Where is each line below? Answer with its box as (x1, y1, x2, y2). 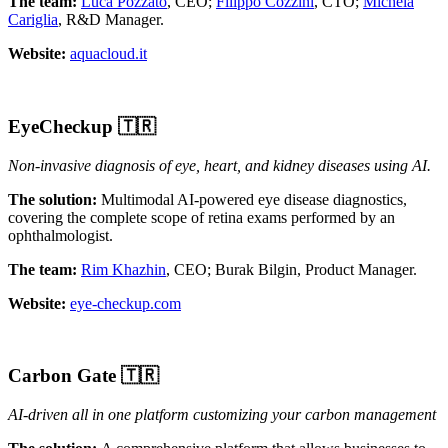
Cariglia (8, 11, 58, 29)
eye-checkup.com (70, 294, 181, 312)
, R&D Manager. (58, 11, 164, 29)
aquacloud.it (70, 45, 147, 63)
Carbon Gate (8, 365, 121, 387)
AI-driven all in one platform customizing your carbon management (8, 406, 436, 424)
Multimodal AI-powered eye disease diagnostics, (97, 190, 407, 208)
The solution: (8, 190, 97, 208)
